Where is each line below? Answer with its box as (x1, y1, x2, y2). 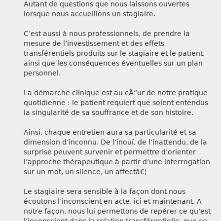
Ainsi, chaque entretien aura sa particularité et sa (24, 128, 196, 137)
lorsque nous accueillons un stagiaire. (24, 10, 155, 18)
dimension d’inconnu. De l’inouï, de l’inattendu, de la (24, 138, 207, 147)
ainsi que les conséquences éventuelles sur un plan (24, 59, 203, 68)
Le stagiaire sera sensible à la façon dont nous (24, 187, 185, 196)
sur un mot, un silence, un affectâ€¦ (24, 168, 147, 176)
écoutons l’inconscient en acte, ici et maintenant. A (24, 197, 202, 206)
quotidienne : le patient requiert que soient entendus (24, 99, 208, 107)
